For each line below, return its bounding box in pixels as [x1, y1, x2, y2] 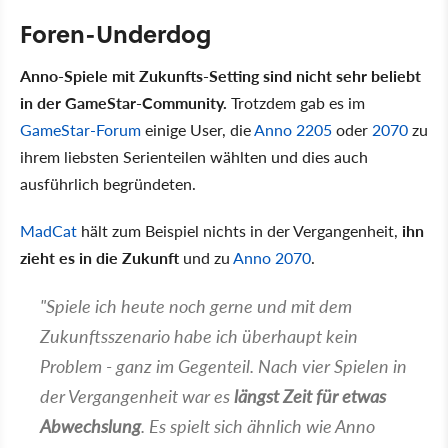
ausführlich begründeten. [20, 171, 196, 195]
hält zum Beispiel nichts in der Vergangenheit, [77, 218, 402, 242]
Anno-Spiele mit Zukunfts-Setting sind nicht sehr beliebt [20, 63, 421, 87]
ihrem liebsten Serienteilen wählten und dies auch [20, 144, 368, 168]
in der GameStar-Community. [20, 90, 227, 114]
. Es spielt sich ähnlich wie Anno [141, 412, 375, 438]
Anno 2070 [233, 245, 311, 269]
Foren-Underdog [20, 15, 211, 51]
